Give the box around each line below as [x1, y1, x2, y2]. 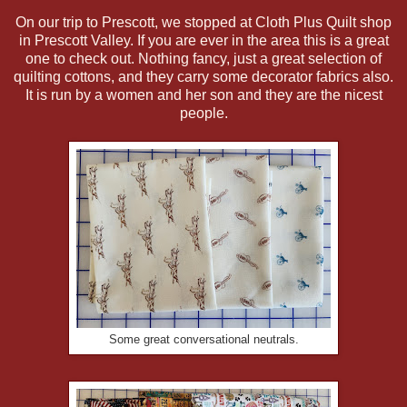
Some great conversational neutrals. [108, 333, 299, 346]
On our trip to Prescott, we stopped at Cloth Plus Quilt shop [15, 14, 392, 30]
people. [179, 104, 228, 121]
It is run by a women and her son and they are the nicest [25, 86, 382, 103]
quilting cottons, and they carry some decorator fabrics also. [14, 68, 393, 84]
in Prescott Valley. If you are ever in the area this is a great [18, 32, 389, 48]
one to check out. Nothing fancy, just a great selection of [25, 50, 382, 66]
